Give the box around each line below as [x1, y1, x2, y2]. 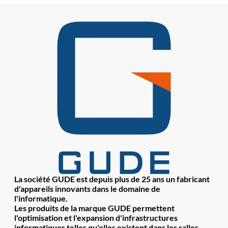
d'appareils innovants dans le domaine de [14, 184, 160, 194]
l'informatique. [14, 193, 68, 204]
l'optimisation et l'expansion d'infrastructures [14, 213, 178, 223]
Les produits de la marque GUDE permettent [14, 203, 175, 213]
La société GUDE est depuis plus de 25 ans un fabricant [14, 174, 210, 184]
